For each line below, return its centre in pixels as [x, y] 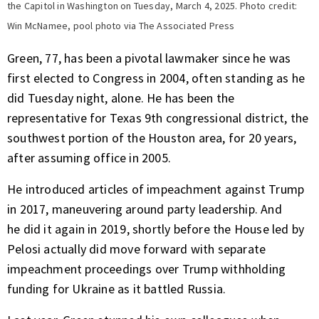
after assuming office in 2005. [89, 158]
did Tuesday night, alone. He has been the [121, 98]
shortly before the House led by [217, 229]
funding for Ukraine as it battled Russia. [117, 289]
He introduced [48, 189]
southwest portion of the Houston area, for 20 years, [152, 138]
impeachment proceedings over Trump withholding [147, 269]
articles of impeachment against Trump [196, 189]
